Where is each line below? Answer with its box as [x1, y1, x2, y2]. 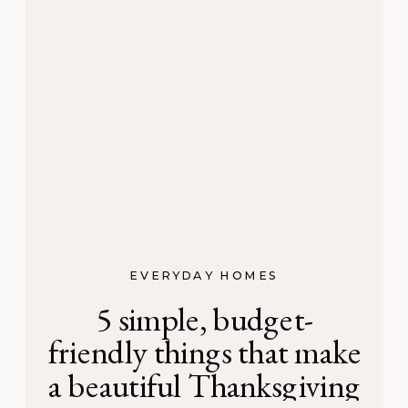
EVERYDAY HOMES [129, 267, 279, 282]
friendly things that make [47, 330, 362, 374]
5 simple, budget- [96, 297, 313, 341]
